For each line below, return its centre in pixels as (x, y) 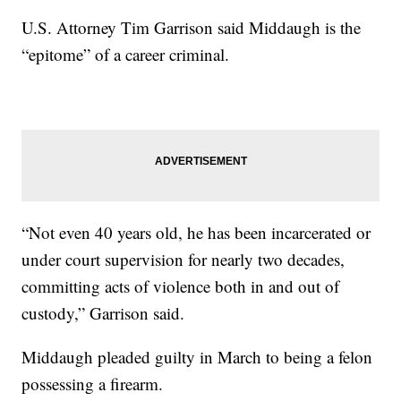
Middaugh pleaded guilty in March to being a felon (197, 357)
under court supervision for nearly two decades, (183, 260)
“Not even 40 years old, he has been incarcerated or (196, 233)
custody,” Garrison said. (103, 313)
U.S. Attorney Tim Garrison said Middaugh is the (192, 28)
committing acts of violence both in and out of (181, 286)
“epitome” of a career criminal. (126, 55)
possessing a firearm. (93, 384)
